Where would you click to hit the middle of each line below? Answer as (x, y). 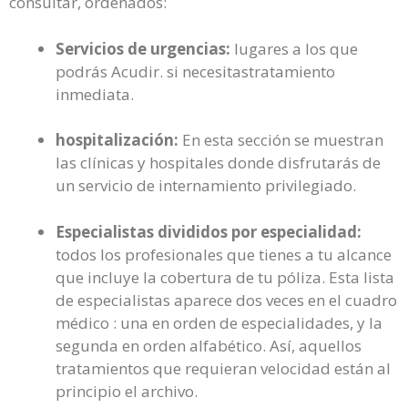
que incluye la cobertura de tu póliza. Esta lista (225, 277)
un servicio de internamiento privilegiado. (206, 185)
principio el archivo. (127, 391)
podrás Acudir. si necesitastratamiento (195, 71)
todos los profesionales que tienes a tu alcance (224, 254)
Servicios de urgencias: (143, 48)
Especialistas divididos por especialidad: (209, 231)
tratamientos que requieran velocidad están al (223, 368)
